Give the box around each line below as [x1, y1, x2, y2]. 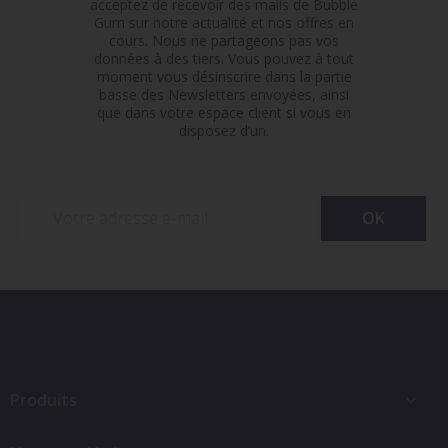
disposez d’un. [179, 121, 269, 141]
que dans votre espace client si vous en [97, 103, 351, 123]
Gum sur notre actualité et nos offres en [94, 13, 354, 33]
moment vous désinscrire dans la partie [96, 67, 352, 87]
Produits [10, 388, 77, 411]
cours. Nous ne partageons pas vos [109, 31, 339, 51]
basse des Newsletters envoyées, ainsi [99, 85, 349, 105]
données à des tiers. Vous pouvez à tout [94, 49, 354, 69]
